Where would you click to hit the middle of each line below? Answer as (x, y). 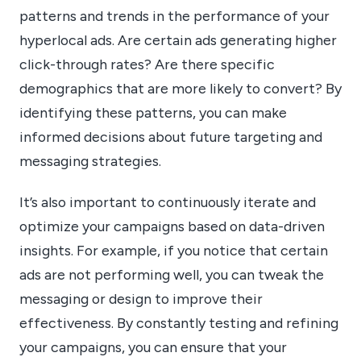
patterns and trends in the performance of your (174, 15)
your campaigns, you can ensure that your (153, 346)
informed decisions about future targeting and (171, 136)
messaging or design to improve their (141, 298)
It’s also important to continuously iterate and (168, 201)
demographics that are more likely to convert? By (180, 88)
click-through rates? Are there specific (147, 64)
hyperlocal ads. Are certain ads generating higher (178, 39)
